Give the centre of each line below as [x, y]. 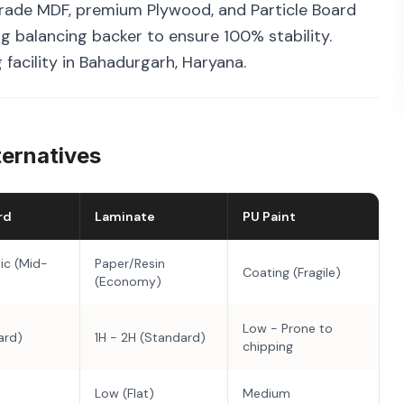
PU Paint [269, 216]
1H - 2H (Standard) [150, 337]
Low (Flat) [124, 393]
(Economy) [128, 281]
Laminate [125, 216]
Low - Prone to [288, 328]
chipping [268, 346]
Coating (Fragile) [292, 272]
